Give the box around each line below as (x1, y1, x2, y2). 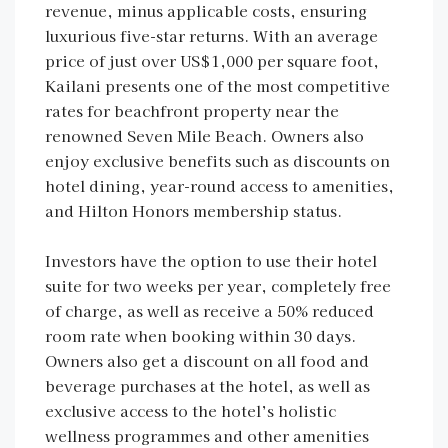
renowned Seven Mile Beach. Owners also (45, 125, 364, 146)
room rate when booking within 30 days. (45, 325, 356, 346)
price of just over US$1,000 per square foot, (45, 50, 379, 71)
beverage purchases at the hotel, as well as (45, 375, 370, 396)
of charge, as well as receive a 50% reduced (45, 300, 374, 321)
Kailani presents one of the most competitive (45, 75, 390, 96)
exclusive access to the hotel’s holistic (45, 400, 336, 421)
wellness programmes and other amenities (45, 425, 369, 446)
